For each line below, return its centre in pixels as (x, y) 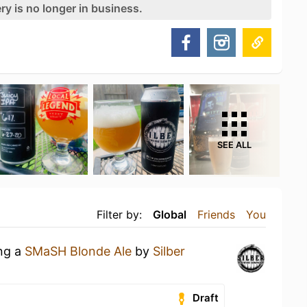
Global (170, 214)
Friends (216, 214)
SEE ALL (234, 145)
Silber (169, 251)
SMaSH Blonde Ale (78, 251)
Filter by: (119, 214)
